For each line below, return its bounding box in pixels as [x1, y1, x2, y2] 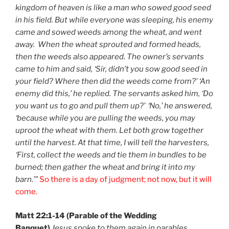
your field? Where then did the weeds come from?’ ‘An [15, 77, 210, 86]
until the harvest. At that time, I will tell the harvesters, [15, 138, 209, 148]
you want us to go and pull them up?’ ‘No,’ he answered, [15, 101, 212, 111]
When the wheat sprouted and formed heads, [38, 40, 201, 50]
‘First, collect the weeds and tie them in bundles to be [15, 150, 207, 160]
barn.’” [15, 175, 38, 185]
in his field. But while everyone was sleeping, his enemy [15, 15, 213, 25]
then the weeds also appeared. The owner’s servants [15, 52, 204, 62]
